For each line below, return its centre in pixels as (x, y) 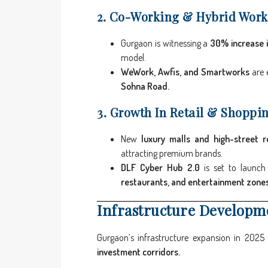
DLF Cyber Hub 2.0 (160, 168)
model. (133, 58)
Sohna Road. (145, 86)
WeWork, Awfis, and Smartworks (185, 72)
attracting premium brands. (172, 153)
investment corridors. (138, 252)
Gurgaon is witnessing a (165, 43)
